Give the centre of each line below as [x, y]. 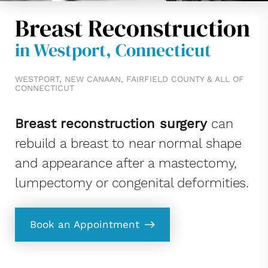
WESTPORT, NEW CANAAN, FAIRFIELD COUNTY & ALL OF [130, 79]
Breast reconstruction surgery [111, 124]
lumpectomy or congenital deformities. [132, 183]
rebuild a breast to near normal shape [129, 143]
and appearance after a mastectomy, [126, 163]
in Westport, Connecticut [113, 50]
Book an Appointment [85, 224]
